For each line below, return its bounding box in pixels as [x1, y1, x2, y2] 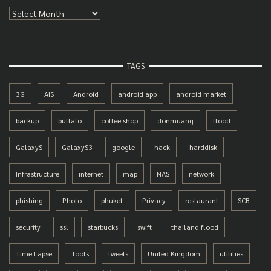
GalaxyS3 [62, 142, 93, 152]
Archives [8, 6, 41, 18]
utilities [220, 249, 243, 259]
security [16, 222, 41, 232]
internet [79, 169, 103, 179]
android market [176, 89, 226, 99]
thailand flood [171, 222, 218, 232]
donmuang [157, 116, 194, 126]
